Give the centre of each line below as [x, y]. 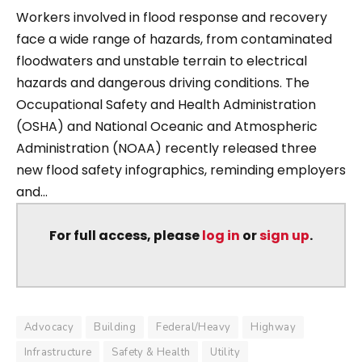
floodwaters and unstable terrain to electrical [162, 61]
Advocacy [49, 328]
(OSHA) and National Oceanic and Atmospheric [167, 126]
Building [115, 328]
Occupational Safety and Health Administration [166, 104]
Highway [274, 328]
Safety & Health [151, 353]
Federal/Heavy [194, 328]
